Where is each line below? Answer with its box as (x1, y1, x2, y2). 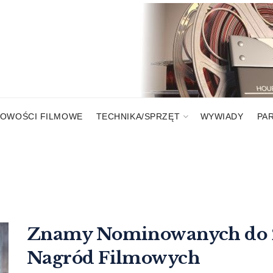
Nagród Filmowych (27, 247, 200, 269)
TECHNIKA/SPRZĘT (96, 112, 180, 121)
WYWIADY (200, 112, 244, 121)
